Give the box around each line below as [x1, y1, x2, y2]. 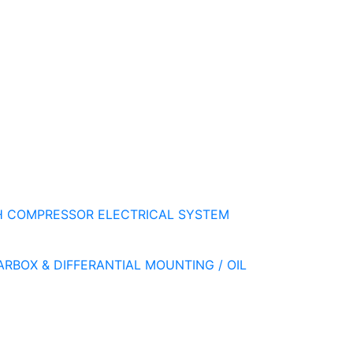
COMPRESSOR [7, 206, 94, 222]
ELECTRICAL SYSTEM [98, 206, 229, 222]
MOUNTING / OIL [145, 256, 247, 273]
